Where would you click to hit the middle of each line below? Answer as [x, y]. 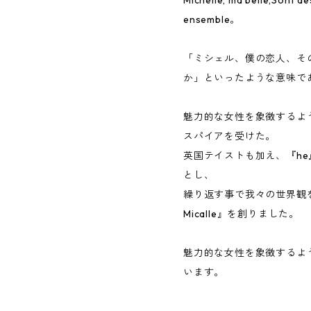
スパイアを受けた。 [230, 136]
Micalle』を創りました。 [241, 213]
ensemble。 [212, 19]
